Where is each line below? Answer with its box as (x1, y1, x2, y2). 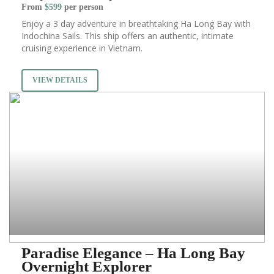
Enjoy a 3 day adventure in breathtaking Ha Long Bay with (21, 18, 251, 30)
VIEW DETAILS (32, 76, 87, 85)
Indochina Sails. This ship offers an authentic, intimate (21, 30, 234, 42)
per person (62, 2, 103, 12)
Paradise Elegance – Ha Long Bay (21, 245, 245, 262)
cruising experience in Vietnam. (21, 42, 143, 54)
